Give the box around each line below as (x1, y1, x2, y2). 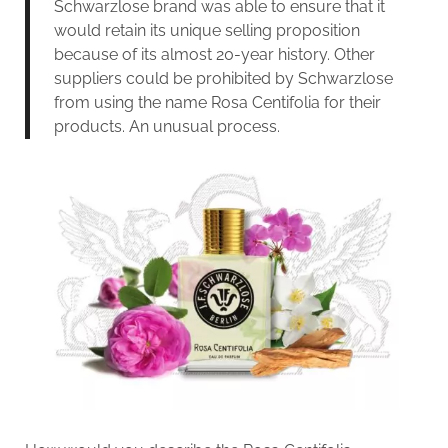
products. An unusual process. (53, 116, 280, 136)
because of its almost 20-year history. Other (53, 44, 375, 64)
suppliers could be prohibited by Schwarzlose (53, 68, 393, 88)
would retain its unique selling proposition (53, 20, 360, 40)
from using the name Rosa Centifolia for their (53, 92, 381, 112)
